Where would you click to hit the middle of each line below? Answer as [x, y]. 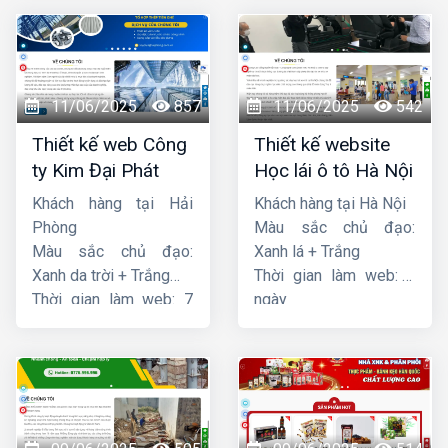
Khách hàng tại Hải [112, 204]
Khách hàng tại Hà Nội [330, 204]
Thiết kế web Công [109, 145]
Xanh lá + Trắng [307, 252]
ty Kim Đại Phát [95, 171]
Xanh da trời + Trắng [101, 276]
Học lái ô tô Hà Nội [334, 171]
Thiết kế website [322, 145]
